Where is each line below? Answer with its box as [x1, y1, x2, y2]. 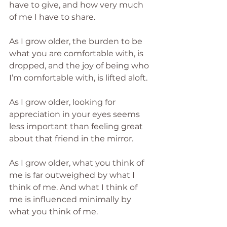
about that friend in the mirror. [9, 133, 137, 143]
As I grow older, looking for [9, 97, 118, 107]
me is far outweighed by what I [9, 170, 137, 180]
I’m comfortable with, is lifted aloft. [9, 72, 147, 83]
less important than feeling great [9, 121, 145, 131]
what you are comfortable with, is [9, 48, 145, 58]
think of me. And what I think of [9, 182, 139, 192]
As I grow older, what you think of [9, 158, 146, 168]
